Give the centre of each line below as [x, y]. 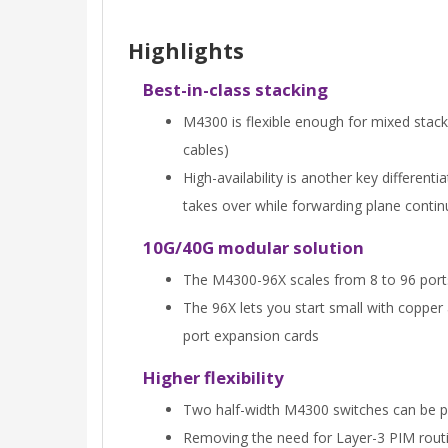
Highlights [186, 51]
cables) [206, 150]
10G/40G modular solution [253, 248]
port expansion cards [251, 336]
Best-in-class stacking [235, 90]
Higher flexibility [213, 378]
